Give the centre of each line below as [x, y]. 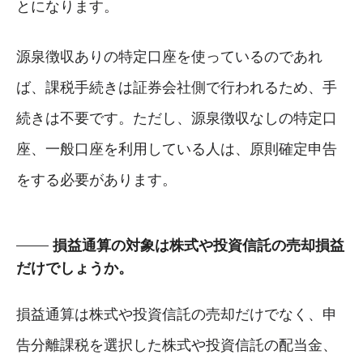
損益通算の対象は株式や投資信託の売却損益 [199, 245]
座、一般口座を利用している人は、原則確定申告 [177, 149]
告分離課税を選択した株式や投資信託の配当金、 [177, 345]
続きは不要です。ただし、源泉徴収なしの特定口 [177, 118]
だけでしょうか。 [75, 268]
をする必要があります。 [96, 179]
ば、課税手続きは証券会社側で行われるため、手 [177, 87]
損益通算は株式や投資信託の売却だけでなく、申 [177, 314]
